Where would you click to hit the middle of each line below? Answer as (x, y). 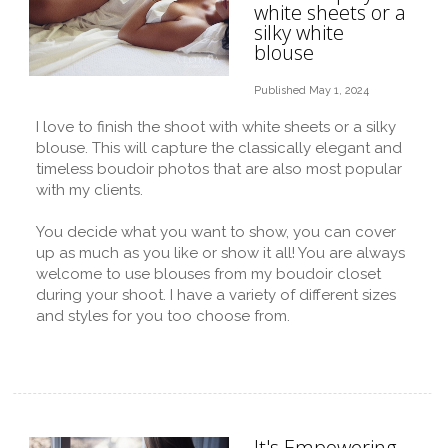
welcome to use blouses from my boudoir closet (208, 274)
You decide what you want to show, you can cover (216, 232)
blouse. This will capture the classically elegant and (219, 148)
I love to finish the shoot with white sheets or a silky (216, 127)
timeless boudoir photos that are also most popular (219, 169)
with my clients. (89, 190)
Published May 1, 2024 (311, 90)
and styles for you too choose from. (163, 316)
